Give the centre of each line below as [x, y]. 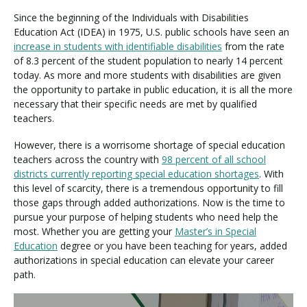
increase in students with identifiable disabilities [118, 47]
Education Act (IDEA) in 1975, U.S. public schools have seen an [151, 32]
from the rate [253, 47]
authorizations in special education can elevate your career [144, 260]
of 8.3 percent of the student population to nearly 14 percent [148, 61]
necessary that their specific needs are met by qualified [135, 104]
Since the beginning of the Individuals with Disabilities [131, 18]
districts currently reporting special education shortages [136, 173]
